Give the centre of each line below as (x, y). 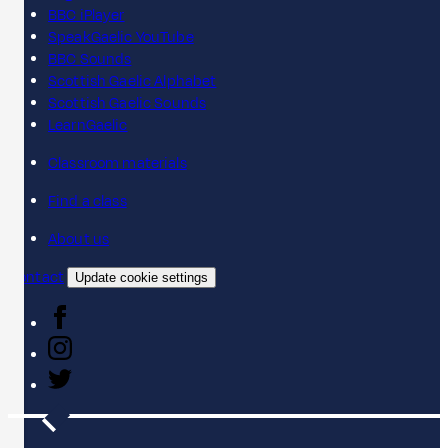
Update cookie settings (142, 277)
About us (79, 239)
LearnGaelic (88, 125)
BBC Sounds (90, 59)
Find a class (87, 201)
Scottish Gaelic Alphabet (132, 81)
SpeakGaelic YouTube (121, 37)
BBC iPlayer (86, 15)
